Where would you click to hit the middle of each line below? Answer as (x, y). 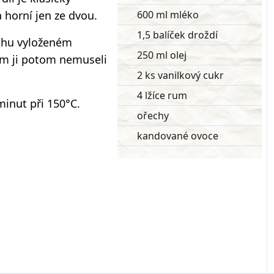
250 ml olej (162, 55)
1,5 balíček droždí (177, 35)
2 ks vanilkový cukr (180, 75)
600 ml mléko (168, 15)
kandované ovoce (178, 136)
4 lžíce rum (162, 95)
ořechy (153, 116)
